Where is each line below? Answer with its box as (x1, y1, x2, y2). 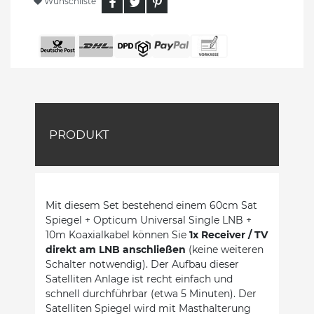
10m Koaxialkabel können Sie (46, 228, 189, 241)
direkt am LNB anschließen (46, 243, 186, 256)
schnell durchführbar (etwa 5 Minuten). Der (46, 287, 257, 300)
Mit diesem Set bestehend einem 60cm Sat (46, 198, 257, 212)
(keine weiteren (186, 243, 264, 256)
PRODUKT (49, 127, 109, 142)
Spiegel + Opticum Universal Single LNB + (46, 213, 252, 226)
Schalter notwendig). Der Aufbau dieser (46, 257, 239, 271)
